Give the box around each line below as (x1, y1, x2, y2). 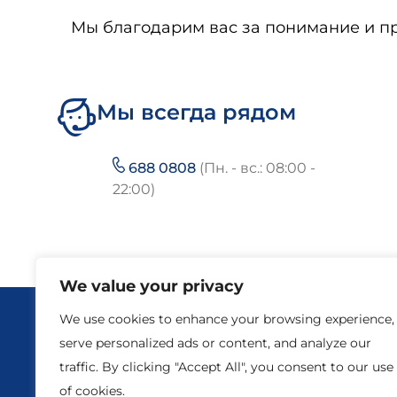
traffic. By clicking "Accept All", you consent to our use (59, 359, 393, 375)
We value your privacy (59, 276, 244, 296)
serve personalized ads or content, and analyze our (59, 335, 371, 351)
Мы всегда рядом (97, 99, 296, 125)
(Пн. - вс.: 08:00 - (199, 160, 315, 176)
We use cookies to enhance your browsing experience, (59, 311, 394, 327)
